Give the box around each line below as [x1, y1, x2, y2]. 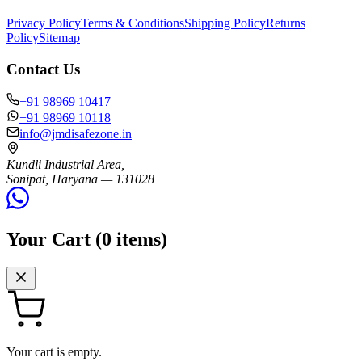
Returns [266, 16, 305, 30]
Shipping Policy [184, 16, 266, 30]
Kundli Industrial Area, [6, 158, 124, 172]
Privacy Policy [6, 16, 81, 30]
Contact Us [6, 60, 80, 78]
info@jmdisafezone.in [19, 127, 132, 141]
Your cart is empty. [6, 345, 102, 360]
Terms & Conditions [81, 16, 184, 30]
